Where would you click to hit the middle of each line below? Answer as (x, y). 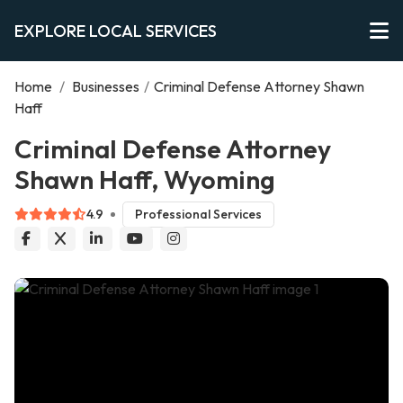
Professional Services (198, 215)
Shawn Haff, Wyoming (145, 179)
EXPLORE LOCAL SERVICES (116, 31)
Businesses (106, 86)
